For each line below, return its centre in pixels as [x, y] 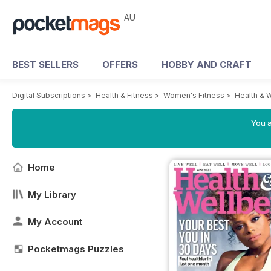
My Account [55, 222]
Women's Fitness [194, 95]
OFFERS [120, 64]
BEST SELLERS [45, 64]
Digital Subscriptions [49, 95]
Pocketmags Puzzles [76, 249]
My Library [52, 194]
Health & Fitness [124, 95]
